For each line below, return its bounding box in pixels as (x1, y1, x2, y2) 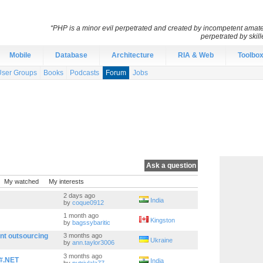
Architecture (112, 51, 154, 59)
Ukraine (150, 237, 173, 244)
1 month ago (63, 212, 99, 219)
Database (55, 51, 87, 59)
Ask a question (146, 161, 196, 170)
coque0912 (72, 199, 104, 206)
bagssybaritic (72, 219, 110, 226)
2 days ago (63, 192, 95, 199)
